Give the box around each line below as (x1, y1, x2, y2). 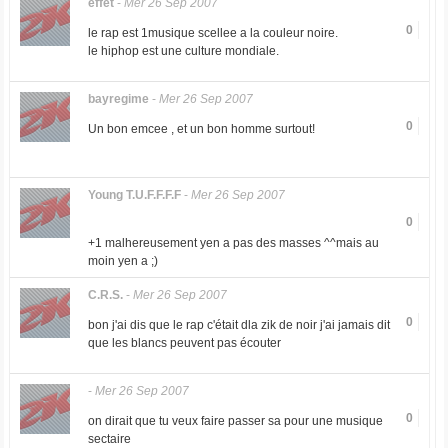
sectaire (87, 432, 131, 446)
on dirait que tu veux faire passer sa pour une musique (87, 414, 383, 428)
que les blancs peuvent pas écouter (87, 336, 281, 350)
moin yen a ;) (87, 254, 158, 268)
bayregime (87, 92, 149, 106)
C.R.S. (87, 288, 123, 302)
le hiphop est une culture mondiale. (87, 44, 279, 58)
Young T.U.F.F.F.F (87, 188, 181, 202)
